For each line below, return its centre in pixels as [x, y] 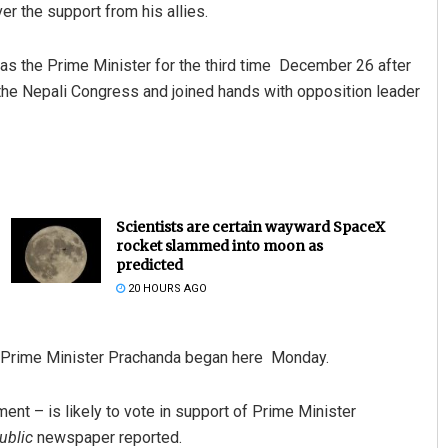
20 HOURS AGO [165, 289]
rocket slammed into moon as [219, 246]
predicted [149, 265]
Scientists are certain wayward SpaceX [250, 227]
